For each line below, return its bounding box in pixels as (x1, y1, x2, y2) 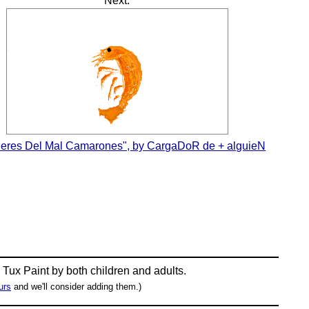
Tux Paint (3, 265, 50, 277)
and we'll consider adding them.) (10, 281, 141, 292)
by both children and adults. (49, 265, 187, 277)
